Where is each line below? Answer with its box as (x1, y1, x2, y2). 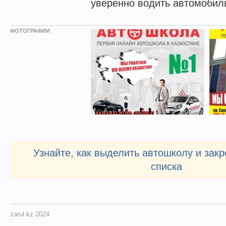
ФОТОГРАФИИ (10, 28, 50, 34)
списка (151, 161, 182, 172)
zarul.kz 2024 (10, 210, 49, 218)
